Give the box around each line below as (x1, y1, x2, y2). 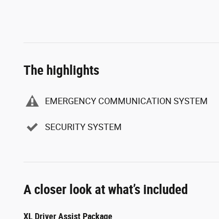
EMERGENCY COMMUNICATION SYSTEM (45, 96, 208, 106)
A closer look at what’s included (23, 181, 188, 197)
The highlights (23, 62, 99, 78)
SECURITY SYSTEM (45, 122, 122, 132)
